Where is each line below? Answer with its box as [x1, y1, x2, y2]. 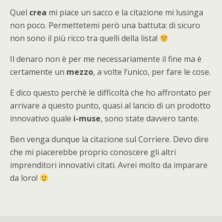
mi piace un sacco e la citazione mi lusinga [47, 7, 203, 18]
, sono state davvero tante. [101, 113, 199, 124]
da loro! [10, 172, 40, 183]
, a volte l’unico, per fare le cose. [93, 66, 211, 77]
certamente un [10, 66, 66, 77]
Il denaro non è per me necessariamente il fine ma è [10, 54, 202, 64]
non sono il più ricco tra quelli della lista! [10, 33, 160, 44]
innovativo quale [10, 113, 73, 124]
